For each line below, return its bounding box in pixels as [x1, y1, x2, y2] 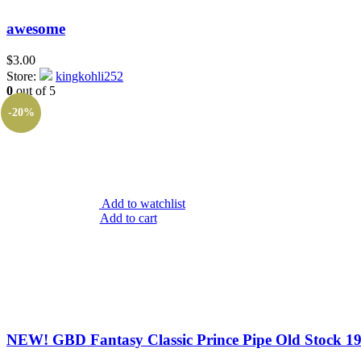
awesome [6, 20, 65, 38]
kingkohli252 [56, 69, 123, 84]
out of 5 [13, 84, 56, 98]
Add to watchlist [102, 197, 185, 211]
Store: [6, 69, 39, 84]
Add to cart [99, 211, 157, 226]
